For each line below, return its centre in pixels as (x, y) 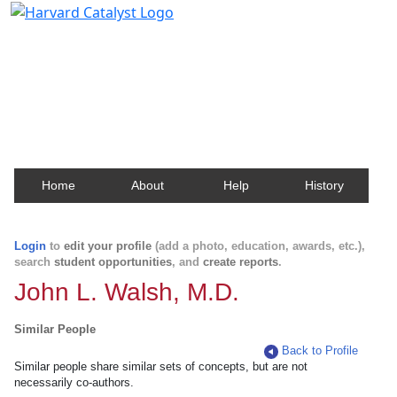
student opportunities (113, 262)
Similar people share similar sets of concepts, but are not (161, 366)
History (324, 185)
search (34, 262)
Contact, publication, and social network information (198, 66)
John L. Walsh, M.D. (127, 292)
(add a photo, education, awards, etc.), (258, 246)
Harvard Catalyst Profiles (123, 40)
